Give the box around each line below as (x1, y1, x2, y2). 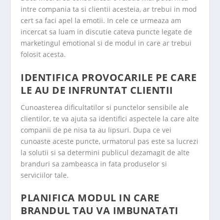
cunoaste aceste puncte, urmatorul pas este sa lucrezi (21, 136, 199, 146)
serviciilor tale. (21, 170, 69, 180)
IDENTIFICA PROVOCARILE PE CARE (21, 70, 197, 84)
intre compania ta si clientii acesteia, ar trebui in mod (21, 4, 197, 14)
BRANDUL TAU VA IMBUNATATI (21, 204, 179, 218)
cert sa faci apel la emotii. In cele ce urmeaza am (21, 16, 182, 26)
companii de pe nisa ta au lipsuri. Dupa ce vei (21, 125, 172, 135)
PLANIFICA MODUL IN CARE (21, 191, 160, 205)
